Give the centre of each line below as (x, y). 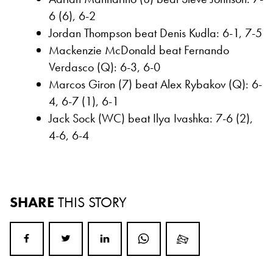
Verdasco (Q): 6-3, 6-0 (105, 67)
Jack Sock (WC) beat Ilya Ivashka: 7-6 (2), (151, 118)
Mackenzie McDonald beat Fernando (139, 50)
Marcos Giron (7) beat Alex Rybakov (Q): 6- (155, 84)
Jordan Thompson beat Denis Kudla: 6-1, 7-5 (155, 33)
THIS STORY (92, 202)
